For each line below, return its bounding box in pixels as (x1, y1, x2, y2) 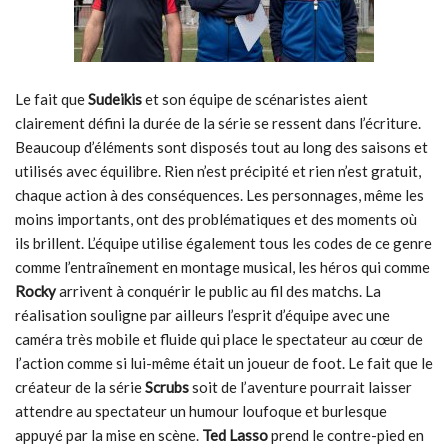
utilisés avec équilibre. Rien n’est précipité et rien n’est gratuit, (15, 162, 421, 180)
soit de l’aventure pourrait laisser (189, 378, 412, 396)
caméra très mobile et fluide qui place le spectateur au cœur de (15, 330, 423, 348)
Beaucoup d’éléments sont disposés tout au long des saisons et (15, 138, 428, 156)
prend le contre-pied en (268, 426, 424, 444)
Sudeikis (88, 90, 145, 108)
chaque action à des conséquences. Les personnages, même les (15, 186, 424, 204)
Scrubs (145, 378, 189, 396)
